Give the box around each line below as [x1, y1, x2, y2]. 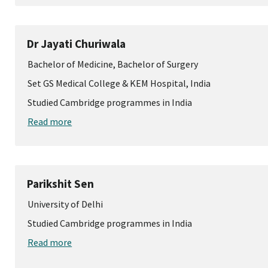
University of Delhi [28, 197, 103, 210]
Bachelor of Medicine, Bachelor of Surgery [28, 57, 199, 70]
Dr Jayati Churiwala [27, 36, 126, 51]
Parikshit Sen [27, 176, 95, 191]
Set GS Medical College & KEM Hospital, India [28, 77, 211, 89]
